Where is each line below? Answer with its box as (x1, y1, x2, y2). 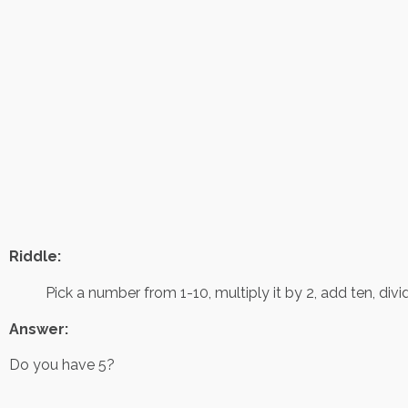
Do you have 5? (9, 355, 115, 373)
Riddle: (9, 248, 61, 266)
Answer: (9, 321, 68, 339)
